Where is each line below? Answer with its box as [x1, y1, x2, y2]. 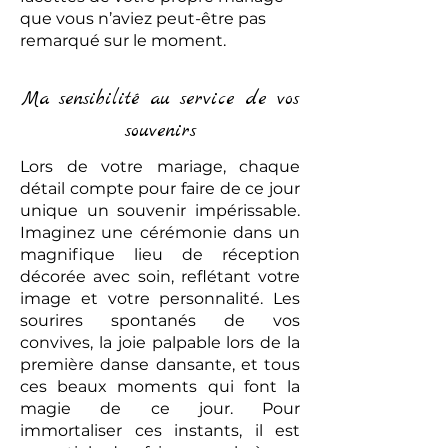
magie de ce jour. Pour [20, 399, 300, 418]
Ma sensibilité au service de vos [21, 86, 299, 112]
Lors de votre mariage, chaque [20, 157, 300, 176]
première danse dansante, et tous [20, 355, 300, 374]
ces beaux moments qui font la [20, 377, 300, 396]
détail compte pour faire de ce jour [20, 179, 300, 198]
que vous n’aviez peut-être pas [20, 9, 266, 28]
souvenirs [124, 118, 196, 144]
